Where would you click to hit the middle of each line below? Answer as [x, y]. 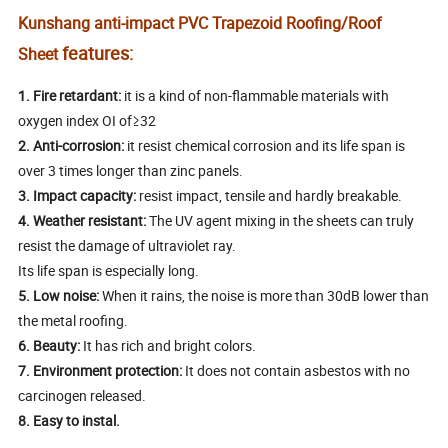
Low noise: [68, 295]
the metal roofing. [75, 320]
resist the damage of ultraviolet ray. [129, 245]
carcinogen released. [84, 395]
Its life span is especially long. [110, 270]
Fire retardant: [77, 95]
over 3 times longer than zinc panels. [132, 170]
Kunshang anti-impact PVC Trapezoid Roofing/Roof [200, 22]
